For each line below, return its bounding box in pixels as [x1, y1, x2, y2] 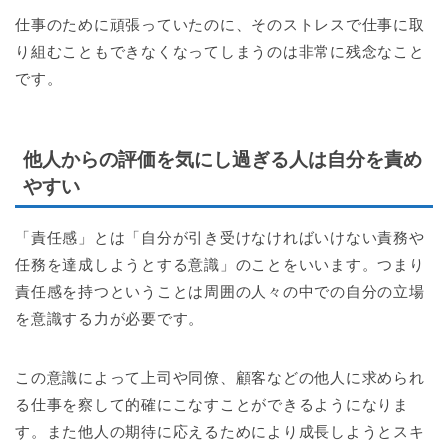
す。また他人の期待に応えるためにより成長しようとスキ [15, 423, 425, 441]
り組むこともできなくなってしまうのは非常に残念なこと [15, 42, 425, 60]
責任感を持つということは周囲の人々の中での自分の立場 [15, 283, 425, 301]
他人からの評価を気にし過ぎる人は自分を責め [23, 149, 422, 171]
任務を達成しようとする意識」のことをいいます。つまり [15, 256, 425, 274]
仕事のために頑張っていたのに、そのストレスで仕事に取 [15, 15, 425, 33]
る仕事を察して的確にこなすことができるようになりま [15, 396, 409, 414]
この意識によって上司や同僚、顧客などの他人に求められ [15, 369, 425, 387]
